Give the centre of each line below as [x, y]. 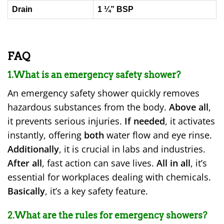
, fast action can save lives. [99, 163]
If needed [145, 121]
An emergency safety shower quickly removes [103, 93]
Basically [26, 191]
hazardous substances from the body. [88, 107]
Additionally [33, 149]
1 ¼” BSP [115, 9]
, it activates [190, 121]
